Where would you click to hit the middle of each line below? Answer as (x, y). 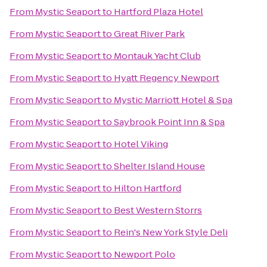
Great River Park (149, 34)
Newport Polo (145, 254)
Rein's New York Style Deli (171, 232)
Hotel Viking (141, 144)
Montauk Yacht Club (157, 56)
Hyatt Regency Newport (167, 78)
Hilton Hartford (148, 188)
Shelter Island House (159, 166)
